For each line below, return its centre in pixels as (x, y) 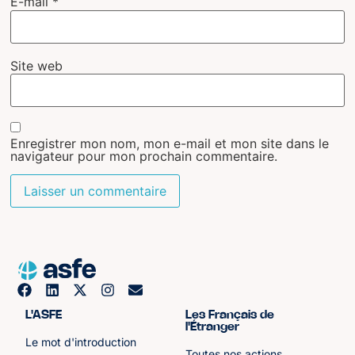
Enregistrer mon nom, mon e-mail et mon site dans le (170, 144)
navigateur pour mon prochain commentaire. (144, 157)
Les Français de (230, 315)
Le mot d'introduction (81, 342)
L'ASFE (44, 315)
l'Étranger (212, 327)
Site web (37, 65)
